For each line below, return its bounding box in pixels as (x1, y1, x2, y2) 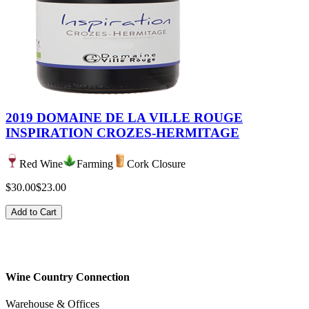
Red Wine (19, 157, 63, 170)
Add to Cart (11, 206, 57, 217)
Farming (77, 157, 113, 170)
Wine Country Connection (6, 271, 130, 283)
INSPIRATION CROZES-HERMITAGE (6, 126, 239, 141)
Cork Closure (127, 157, 186, 170)
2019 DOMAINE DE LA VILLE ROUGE (6, 110, 243, 126)
